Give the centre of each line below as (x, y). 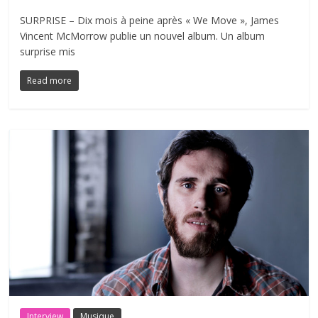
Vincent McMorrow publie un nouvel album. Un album (143, 35)
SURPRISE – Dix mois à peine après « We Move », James (150, 20)
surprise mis (48, 51)
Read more (50, 80)
